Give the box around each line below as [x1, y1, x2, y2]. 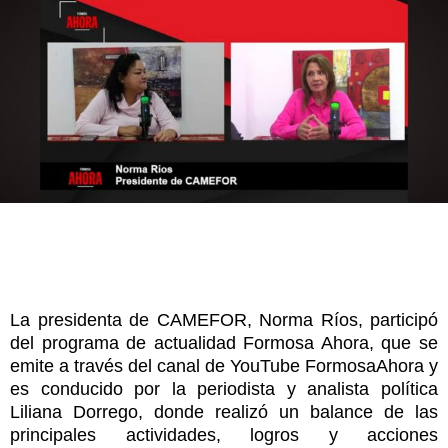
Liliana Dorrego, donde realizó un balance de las [10, 402, 438, 423]
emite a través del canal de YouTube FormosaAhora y [10, 356, 438, 377]
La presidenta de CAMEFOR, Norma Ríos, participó [10, 310, 438, 331]
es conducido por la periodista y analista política [10, 379, 438, 400]
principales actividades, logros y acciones [10, 425, 438, 446]
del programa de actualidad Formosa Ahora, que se [10, 333, 438, 354]
